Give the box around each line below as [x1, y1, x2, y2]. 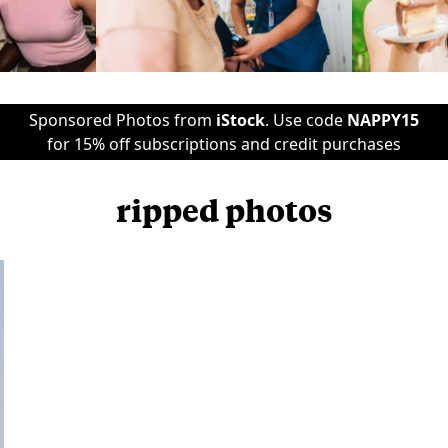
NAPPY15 [347, 109, 419, 131]
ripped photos [116, 190, 332, 229]
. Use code [265, 109, 347, 131]
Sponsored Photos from [29, 109, 216, 131]
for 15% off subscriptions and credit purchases [47, 133, 401, 155]
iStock [216, 109, 265, 131]
